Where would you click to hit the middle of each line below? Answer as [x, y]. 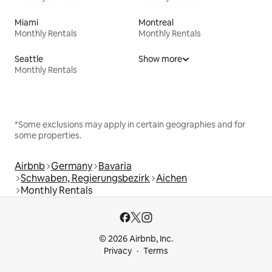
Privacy [118, 251]
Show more [160, 59]
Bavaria [115, 166]
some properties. [48, 135]
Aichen [172, 178]
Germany [72, 166]
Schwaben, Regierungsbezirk [85, 178]
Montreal [156, 22]
